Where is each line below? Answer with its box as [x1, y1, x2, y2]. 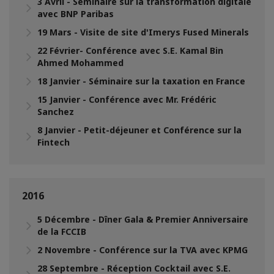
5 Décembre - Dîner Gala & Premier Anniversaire [37, 213, 248, 225]
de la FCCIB [37, 225, 86, 237]
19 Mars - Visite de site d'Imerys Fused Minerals [37, 26, 249, 38]
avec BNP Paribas [37, 7, 114, 20]
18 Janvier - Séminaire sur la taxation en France [37, 75, 245, 87]
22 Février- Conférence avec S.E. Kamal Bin [37, 44, 223, 56]
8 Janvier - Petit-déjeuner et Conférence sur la [37, 124, 242, 136]
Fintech [37, 136, 70, 148]
